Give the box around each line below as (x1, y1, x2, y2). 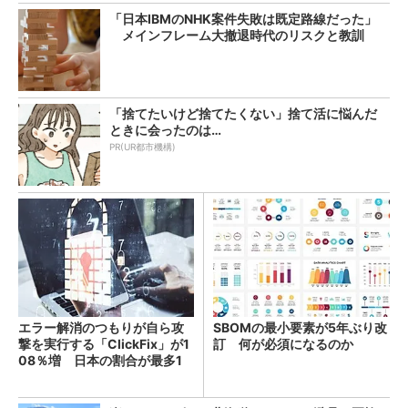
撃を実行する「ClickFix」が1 (18, 335, 189, 352)
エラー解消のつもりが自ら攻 (18, 319, 184, 335)
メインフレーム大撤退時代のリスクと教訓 (109, 26, 364, 43)
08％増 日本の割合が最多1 (18, 352, 182, 368)
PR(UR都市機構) (109, 140, 176, 152)
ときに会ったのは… (109, 121, 221, 138)
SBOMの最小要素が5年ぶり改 (213, 319, 387, 335)
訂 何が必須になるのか (213, 335, 353, 352)
